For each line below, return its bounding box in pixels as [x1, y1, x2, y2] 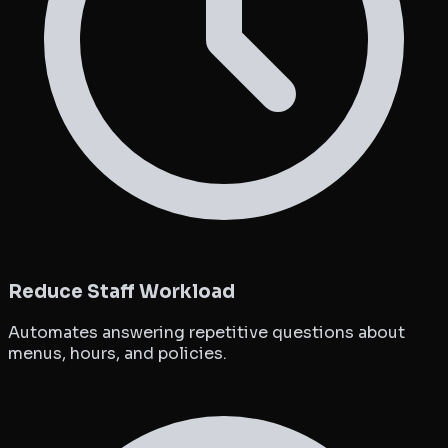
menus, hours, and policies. [8, 342, 227, 364]
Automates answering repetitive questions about [8, 321, 405, 343]
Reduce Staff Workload [8, 280, 235, 304]
